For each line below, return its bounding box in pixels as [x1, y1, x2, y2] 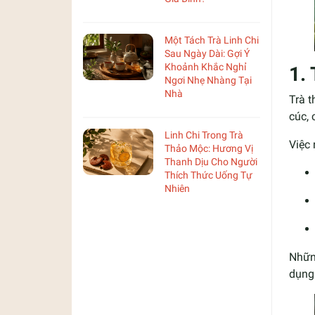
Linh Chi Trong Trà [165, 129, 243, 141]
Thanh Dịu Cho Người [165, 155, 257, 167]
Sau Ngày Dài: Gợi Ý [165, 47, 250, 59]
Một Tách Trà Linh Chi [165, 34, 259, 46]
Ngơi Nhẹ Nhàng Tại [165, 74, 252, 86]
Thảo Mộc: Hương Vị [165, 142, 253, 154]
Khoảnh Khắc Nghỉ [165, 60, 246, 72]
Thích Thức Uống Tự [165, 169, 252, 181]
